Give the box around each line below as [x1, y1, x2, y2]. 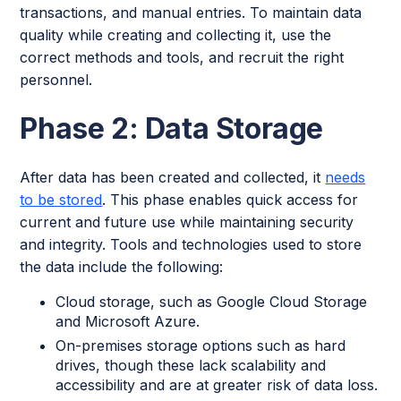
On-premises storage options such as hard [55, 336, 346, 354]
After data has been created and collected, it [20, 167, 326, 186]
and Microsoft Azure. [55, 311, 200, 330]
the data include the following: [20, 257, 224, 276]
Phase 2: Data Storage [20, 110, 324, 146]
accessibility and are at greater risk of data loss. [55, 375, 379, 394]
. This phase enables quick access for [102, 190, 359, 209]
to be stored [20, 190, 103, 209]
